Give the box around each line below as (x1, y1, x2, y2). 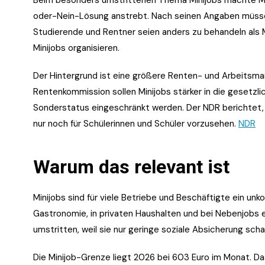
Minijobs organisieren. (33, 41, 119, 54)
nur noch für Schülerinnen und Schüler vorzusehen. (33, 117, 238, 130)
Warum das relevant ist (33, 155, 230, 178)
